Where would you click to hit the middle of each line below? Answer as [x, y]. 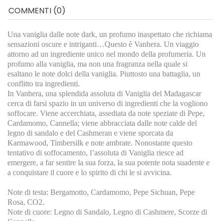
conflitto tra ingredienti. [44, 84]
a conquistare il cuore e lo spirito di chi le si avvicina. [90, 172]
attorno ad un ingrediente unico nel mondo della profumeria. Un [107, 54]
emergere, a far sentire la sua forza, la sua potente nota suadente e [109, 163]
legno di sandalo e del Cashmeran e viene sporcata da [90, 133]
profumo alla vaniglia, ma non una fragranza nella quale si [97, 64]
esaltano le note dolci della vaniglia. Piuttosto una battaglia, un [104, 74]
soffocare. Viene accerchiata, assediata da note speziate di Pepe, [106, 113]
